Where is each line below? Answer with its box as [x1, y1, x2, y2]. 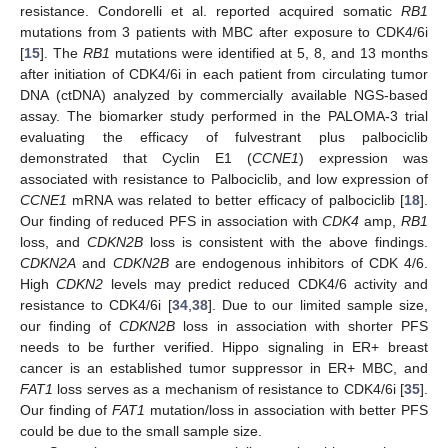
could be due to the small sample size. [20, 422, 262, 439]
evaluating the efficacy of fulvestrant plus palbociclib [20, 128, 428, 145]
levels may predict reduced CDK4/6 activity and [103, 275, 428, 292]
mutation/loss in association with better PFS [145, 401, 428, 418]
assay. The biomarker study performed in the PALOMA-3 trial [20, 107, 428, 124]
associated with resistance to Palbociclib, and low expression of [20, 170, 428, 187]
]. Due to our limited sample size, [207, 296, 429, 313]
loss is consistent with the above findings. [143, 233, 428, 250]
